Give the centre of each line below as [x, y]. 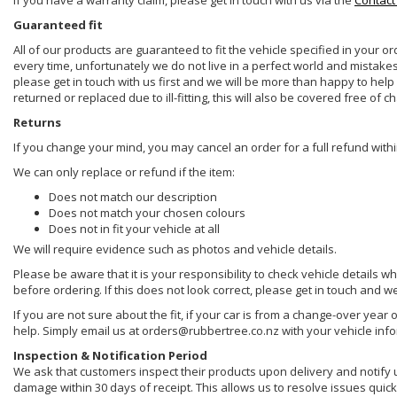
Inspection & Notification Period [110, 356]
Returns [37, 123]
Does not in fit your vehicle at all [134, 229]
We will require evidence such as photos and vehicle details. [175, 249]
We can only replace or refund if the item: [124, 172]
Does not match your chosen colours [147, 213]
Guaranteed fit [58, 25]
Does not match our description [133, 197]
